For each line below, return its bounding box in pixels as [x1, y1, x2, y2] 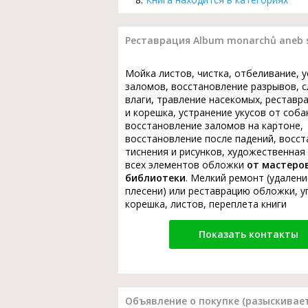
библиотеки [125, 170, 186, 184]
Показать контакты [198, 227, 298, 241]
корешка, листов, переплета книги [125, 197, 287, 210]
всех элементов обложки [125, 157, 247, 171]
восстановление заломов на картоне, [125, 118, 303, 132]
